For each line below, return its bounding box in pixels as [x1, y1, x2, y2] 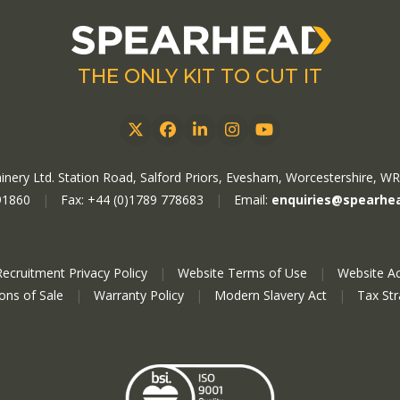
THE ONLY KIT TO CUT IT [78, 64, 322, 89]
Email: [233, 191, 271, 209]
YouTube [262, 125, 332, 147]
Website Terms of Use [178, 264, 307, 282]
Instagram [230, 125, 311, 147]
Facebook [166, 125, 241, 147]
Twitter [134, 125, 193, 147]
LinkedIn [198, 125, 264, 147]
